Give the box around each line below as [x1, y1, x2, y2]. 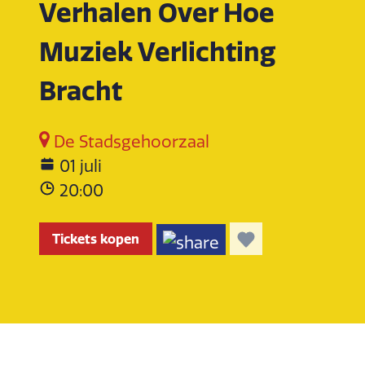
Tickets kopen [52, 231, 139, 247]
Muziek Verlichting [39, 35, 275, 68]
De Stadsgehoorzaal [50, 132, 210, 152]
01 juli [59, 156, 102, 176]
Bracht [39, 74, 122, 107]
